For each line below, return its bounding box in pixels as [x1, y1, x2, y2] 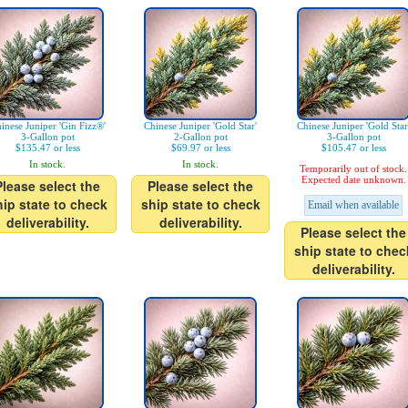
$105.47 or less [321, 142, 386, 153]
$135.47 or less [15, 142, 80, 153]
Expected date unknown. [301, 174, 406, 185]
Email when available [308, 199, 399, 211]
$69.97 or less [170, 142, 230, 153]
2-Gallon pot [173, 131, 228, 142]
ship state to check [140, 195, 260, 213]
